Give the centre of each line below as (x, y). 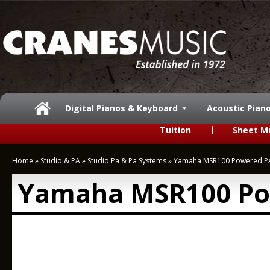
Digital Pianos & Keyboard (121, 108)
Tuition (175, 130)
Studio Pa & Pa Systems (127, 161)
